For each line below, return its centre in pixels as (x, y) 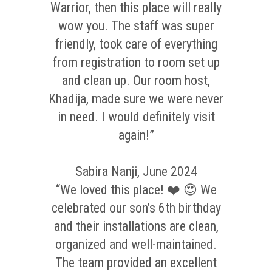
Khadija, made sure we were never (136, 99)
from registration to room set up (136, 62)
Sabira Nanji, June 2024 (136, 172)
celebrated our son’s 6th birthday (136, 208)
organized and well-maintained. (136, 244)
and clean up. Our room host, (136, 80)
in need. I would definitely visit (136, 117)
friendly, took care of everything (136, 44)
